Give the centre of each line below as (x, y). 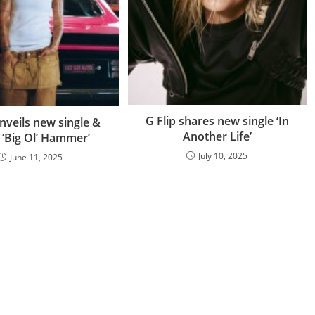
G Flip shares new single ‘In (217, 121)
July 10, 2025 (223, 156)
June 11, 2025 (36, 157)
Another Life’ (217, 137)
